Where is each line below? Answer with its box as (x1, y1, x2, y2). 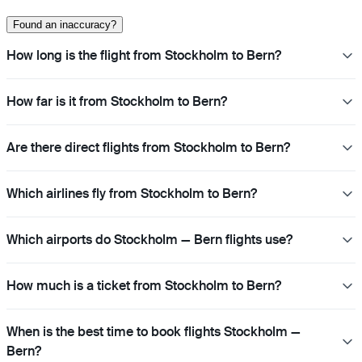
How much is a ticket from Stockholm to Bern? (6, 277, 281, 295)
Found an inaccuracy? (13, 19, 116, 32)
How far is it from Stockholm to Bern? (6, 93, 227, 111)
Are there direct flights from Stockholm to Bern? (6, 139, 290, 157)
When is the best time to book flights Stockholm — (6, 323, 301, 341)
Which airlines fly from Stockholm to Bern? (6, 185, 257, 203)
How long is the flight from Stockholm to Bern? (6, 47, 281, 65)
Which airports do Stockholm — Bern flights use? (6, 231, 293, 249)
